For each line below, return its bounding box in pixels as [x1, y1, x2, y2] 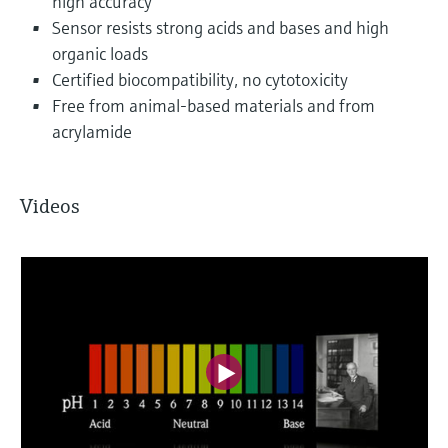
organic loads [52, 41, 148, 65]
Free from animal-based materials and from [52, 93, 375, 117]
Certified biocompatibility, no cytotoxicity [52, 67, 348, 91]
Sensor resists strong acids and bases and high [52, 15, 389, 39]
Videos [20, 193, 80, 219]
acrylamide [52, 119, 132, 143]
